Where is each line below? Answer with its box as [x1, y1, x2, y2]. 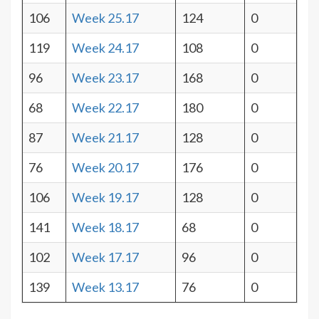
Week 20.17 [72, 159, 139, 175]
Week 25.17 [72, 10, 139, 26]
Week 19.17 [72, 189, 139, 205]
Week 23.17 [72, 70, 139, 85]
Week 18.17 [72, 219, 139, 235]
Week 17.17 [72, 249, 139, 265]
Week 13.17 [72, 279, 139, 295]
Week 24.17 [72, 40, 139, 56]
